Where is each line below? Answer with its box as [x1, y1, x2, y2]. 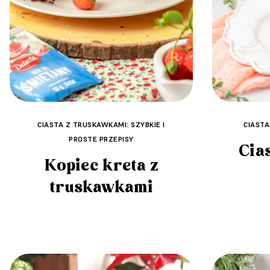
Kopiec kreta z [44, 155, 159, 176]
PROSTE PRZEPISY [69, 134, 134, 143]
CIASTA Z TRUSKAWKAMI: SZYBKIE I [37, 120, 165, 129]
